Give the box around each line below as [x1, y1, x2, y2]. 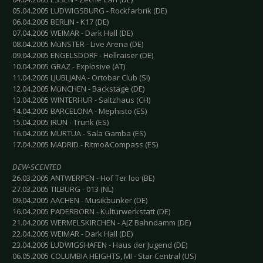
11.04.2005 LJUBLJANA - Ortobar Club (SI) [12, 72, 150, 83]
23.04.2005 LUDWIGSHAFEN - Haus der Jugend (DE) [12, 240, 187, 251]
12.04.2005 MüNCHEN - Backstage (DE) [12, 83, 144, 95]
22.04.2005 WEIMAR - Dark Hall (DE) [12, 228, 133, 240]
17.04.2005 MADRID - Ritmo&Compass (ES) [12, 139, 158, 150]
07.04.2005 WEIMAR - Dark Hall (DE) [12, 28, 133, 39]
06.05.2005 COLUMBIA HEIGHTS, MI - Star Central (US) [12, 251, 196, 262]
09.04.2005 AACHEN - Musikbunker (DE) [12, 195, 147, 206]
